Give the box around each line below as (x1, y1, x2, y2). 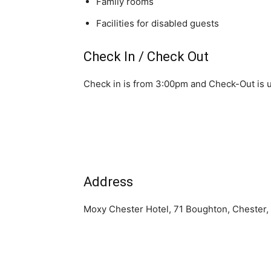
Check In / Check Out (83, 49, 209, 64)
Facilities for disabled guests (96, 18, 219, 29)
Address (83, 174, 133, 189)
